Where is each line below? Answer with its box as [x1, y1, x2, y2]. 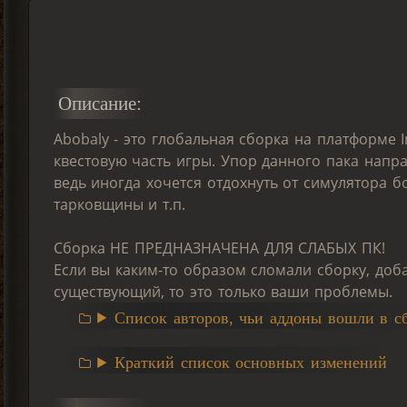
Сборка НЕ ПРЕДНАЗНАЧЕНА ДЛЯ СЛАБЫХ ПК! [53, 237, 385, 258]
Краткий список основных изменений [114, 353, 388, 372]
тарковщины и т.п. [53, 194, 186, 214]
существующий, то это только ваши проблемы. [53, 281, 392, 302]
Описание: [57, 92, 142, 114]
